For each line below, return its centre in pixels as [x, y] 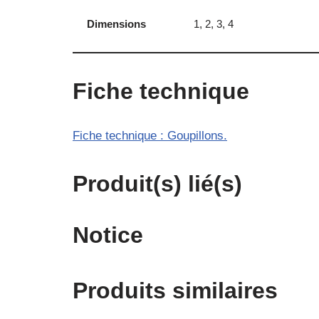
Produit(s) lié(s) [157, 184]
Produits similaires [175, 291]
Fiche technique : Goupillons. [150, 136]
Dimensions [116, 24]
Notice [108, 235]
